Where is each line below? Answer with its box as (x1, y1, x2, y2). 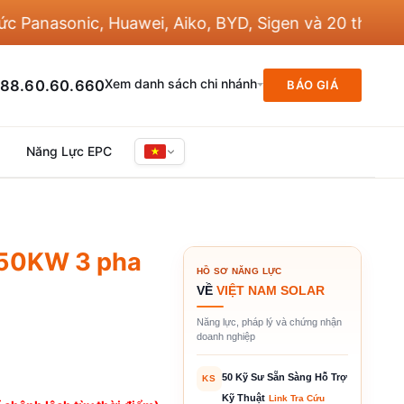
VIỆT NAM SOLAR (216, 282, 325, 298)
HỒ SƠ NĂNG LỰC (196, 265, 282, 276)
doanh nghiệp (196, 330, 255, 342)
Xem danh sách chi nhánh (105, 76, 258, 92)
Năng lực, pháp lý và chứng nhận (196, 316, 342, 327)
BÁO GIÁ (287, 78, 338, 93)
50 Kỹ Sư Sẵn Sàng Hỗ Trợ (221, 371, 347, 382)
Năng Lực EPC (26, 143, 112, 160)
